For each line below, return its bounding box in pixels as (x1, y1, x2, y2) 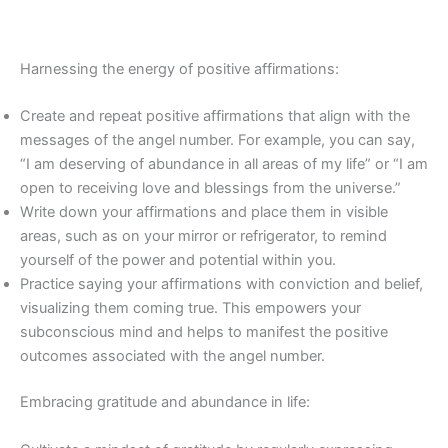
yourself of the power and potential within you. (20, 251, 336, 270)
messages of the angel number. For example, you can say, (20, 131, 415, 150)
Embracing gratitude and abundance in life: (20, 393, 310, 412)
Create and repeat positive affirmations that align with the (20, 107, 410, 126)
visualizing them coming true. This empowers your (20, 299, 361, 318)
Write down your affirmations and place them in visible (20, 203, 388, 222)
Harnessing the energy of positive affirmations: (20, 60, 339, 79)
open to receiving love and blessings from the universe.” (20, 179, 401, 198)
